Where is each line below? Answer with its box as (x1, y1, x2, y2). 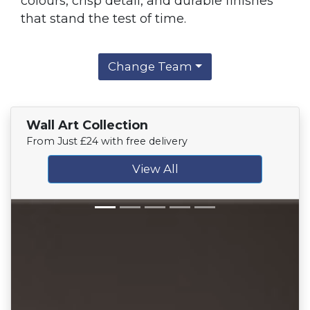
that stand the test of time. (21, 10, 186, 26)
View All (131, 161, 179, 176)
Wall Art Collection (26, 118, 149, 133)
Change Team (107, 60, 192, 74)
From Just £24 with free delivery (26, 135, 188, 148)
